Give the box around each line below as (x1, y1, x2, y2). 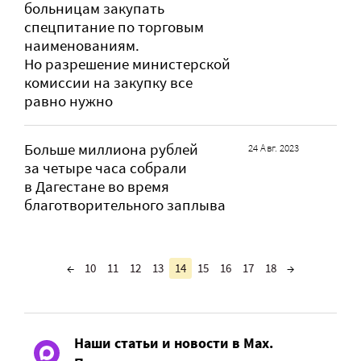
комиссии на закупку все (24, 73, 193, 93)
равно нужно (24, 92, 113, 111)
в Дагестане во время (24, 177, 169, 197)
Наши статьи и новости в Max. (74, 334, 273, 353)
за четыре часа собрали (24, 159, 187, 178)
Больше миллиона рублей (24, 140, 198, 160)
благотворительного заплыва (24, 196, 226, 215)
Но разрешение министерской (24, 55, 230, 74)
